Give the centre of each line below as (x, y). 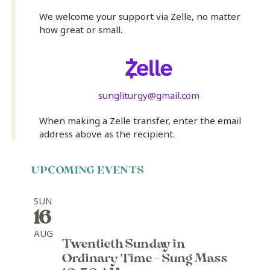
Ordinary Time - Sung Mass (145, 260)
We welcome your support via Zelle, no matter (140, 17)
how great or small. (81, 30)
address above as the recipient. (107, 134)
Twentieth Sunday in (124, 245)
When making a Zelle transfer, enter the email (140, 121)
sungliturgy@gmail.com (149, 96)
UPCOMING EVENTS (88, 172)
